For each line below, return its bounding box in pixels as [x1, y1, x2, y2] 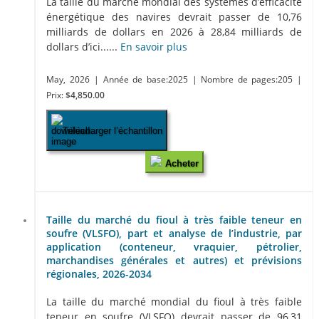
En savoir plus [120, 40, 187, 54]
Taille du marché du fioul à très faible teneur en [46, 213, 302, 227]
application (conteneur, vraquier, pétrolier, [46, 240, 302, 254]
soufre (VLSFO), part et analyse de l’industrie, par [46, 226, 302, 241]
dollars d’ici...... [46, 40, 120, 54]
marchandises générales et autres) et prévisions [46, 253, 302, 268]
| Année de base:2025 [94, 74, 192, 85]
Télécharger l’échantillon [63, 125, 162, 136]
